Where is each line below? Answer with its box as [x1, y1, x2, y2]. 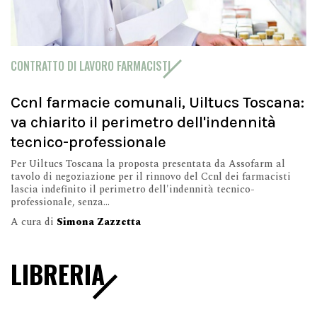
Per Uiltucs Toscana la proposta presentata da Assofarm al [11, 156, 285, 171]
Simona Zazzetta [57, 214, 141, 229]
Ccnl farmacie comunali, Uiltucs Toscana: [11, 92, 304, 112]
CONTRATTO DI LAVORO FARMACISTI [11, 57, 171, 74]
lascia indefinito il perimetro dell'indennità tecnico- [11, 181, 255, 197]
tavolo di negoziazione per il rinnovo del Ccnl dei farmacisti [11, 168, 291, 184]
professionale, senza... [11, 194, 110, 209]
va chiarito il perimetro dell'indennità [11, 112, 276, 132]
